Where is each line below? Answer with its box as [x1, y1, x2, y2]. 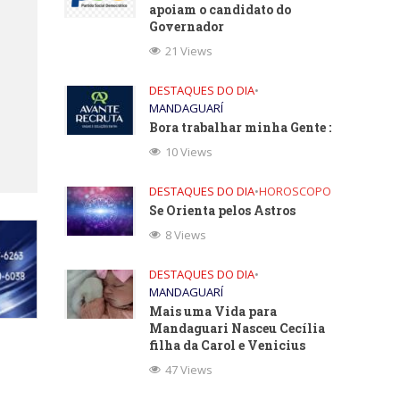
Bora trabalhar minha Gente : [149, 119, 332, 136]
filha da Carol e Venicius [149, 337, 306, 354]
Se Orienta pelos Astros [149, 202, 296, 219]
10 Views [165, 144, 213, 160]
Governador [149, 18, 225, 35]
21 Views [165, 43, 213, 59]
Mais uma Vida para [149, 303, 278, 320]
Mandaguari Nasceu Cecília [149, 320, 326, 337]
